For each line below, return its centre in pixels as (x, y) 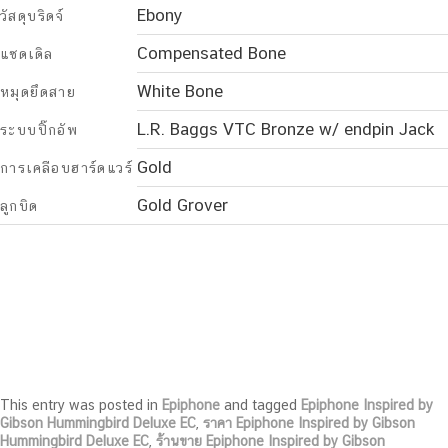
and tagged (260, 405)
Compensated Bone (211, 52)
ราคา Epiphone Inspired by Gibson (309, 423)
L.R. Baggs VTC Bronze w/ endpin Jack (286, 128)
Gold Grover (182, 204)
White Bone (180, 90)
